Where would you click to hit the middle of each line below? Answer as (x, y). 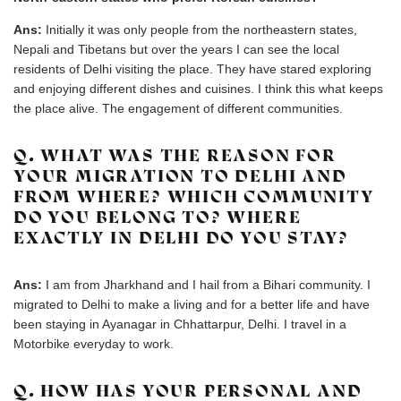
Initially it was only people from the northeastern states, (201, 30)
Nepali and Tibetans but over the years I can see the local (176, 49)
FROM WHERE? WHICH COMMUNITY (194, 196)
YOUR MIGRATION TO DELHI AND (180, 176)
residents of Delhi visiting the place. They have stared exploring (192, 69)
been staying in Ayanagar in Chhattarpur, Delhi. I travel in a (180, 324)
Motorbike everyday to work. (94, 344)
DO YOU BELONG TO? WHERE (158, 217)
